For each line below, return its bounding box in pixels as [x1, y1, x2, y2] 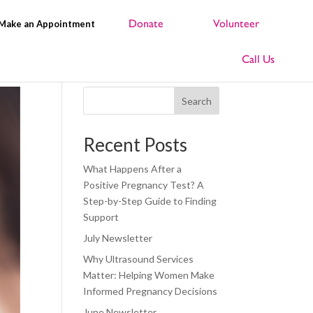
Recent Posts [83, 133, 188, 156]
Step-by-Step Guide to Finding [83, 195, 217, 207]
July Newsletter [83, 232, 153, 244]
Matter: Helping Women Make [83, 269, 215, 281]
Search [181, 94, 212, 107]
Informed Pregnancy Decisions [83, 285, 218, 297]
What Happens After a [83, 163, 182, 175]
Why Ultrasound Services [83, 253, 194, 265]
